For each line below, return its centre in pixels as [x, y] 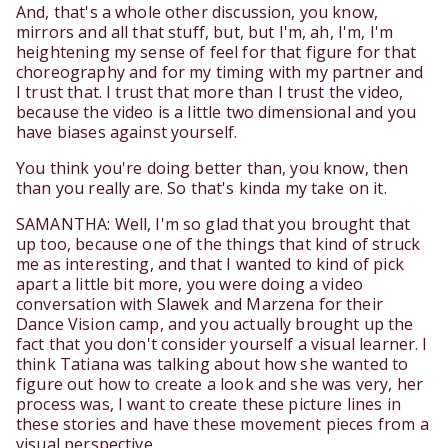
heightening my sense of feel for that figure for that [216, 52]
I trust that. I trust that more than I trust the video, [210, 92]
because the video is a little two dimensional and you [216, 112]
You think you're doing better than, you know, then [212, 168]
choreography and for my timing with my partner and [220, 72]
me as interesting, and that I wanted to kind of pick [210, 264]
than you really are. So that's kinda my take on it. [201, 188]
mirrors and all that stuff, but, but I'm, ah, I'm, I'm [205, 32]
